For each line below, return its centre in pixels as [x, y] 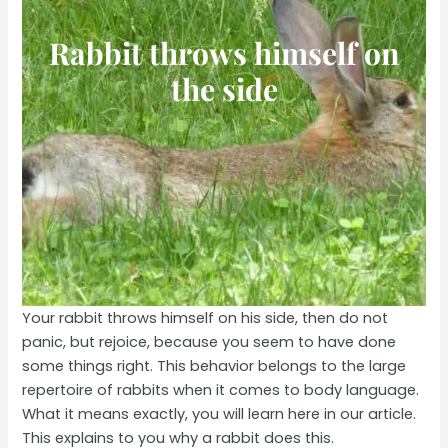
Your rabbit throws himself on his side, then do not [205, 318]
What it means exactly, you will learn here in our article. [219, 414]
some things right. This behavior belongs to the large [214, 366]
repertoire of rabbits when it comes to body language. [221, 390]
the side [224, 89]
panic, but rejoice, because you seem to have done [209, 342]
